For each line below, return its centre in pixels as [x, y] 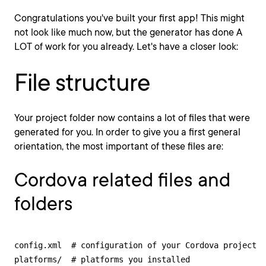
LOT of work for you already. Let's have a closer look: [126, 46]
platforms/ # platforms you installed [102, 259]
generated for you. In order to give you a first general [127, 132]
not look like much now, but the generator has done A [128, 32]
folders [44, 203]
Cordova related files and [122, 179]
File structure [82, 82]
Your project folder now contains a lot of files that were [132, 118]
